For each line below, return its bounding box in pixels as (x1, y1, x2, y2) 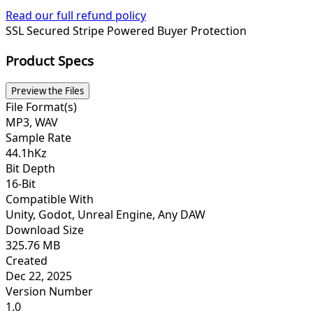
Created (6, 252, 48, 268)
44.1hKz (6, 145, 47, 161)
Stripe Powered (73, 23, 157, 39)
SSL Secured (6, 23, 73, 39)
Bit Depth (6, 160, 55, 176)
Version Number (6, 283, 93, 299)
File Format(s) (6, 99, 77, 115)
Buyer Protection (157, 23, 247, 39)
